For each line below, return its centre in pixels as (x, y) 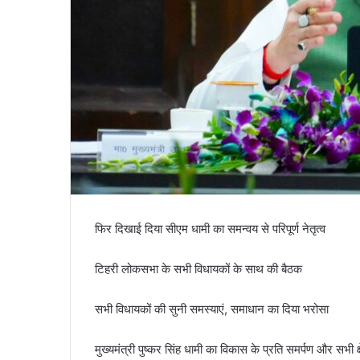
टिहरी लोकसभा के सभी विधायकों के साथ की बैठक (198, 269)
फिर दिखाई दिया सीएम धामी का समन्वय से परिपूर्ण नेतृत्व (210, 229)
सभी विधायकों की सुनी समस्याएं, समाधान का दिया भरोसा (212, 309)
